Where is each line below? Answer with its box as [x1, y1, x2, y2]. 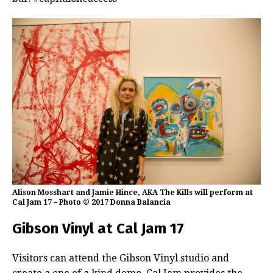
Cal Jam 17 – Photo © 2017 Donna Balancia [12, 197, 171, 207]
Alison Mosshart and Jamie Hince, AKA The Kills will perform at [12, 188, 253, 197]
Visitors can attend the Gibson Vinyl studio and [12, 252, 229, 264]
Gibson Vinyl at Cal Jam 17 [12, 219, 184, 237]
